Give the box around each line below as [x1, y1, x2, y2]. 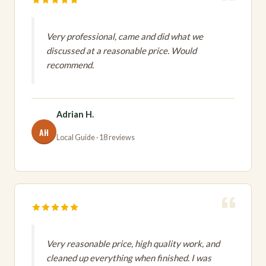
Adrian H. [56, 109, 94, 120]
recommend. [46, 59, 94, 71]
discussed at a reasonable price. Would [46, 45, 197, 56]
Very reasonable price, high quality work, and [46, 238, 220, 249]
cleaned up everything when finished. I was [46, 252, 211, 264]
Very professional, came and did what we [46, 31, 203, 42]
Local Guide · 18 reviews [56, 133, 135, 142]
